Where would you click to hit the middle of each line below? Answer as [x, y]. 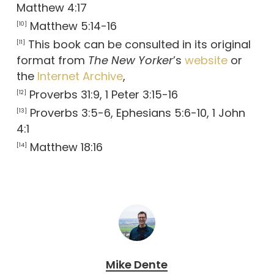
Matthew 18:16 [65, 147]
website [206, 60]
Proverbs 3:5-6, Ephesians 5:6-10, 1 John [136, 113]
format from [52, 60]
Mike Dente [137, 265]
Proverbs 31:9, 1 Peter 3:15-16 [102, 94]
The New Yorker [130, 60]
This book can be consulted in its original [138, 44]
